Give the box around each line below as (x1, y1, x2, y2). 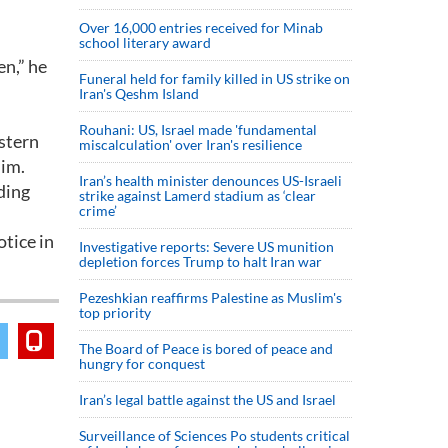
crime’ (79, 202, 117, 219)
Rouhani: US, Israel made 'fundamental (79, 121, 317, 138)
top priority (79, 304, 154, 321)
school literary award (79, 34, 211, 51)
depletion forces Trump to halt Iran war (79, 253, 322, 270)
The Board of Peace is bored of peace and (79, 340, 333, 357)
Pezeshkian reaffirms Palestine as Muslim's (79, 289, 342, 306)
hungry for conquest (79, 355, 205, 372)
